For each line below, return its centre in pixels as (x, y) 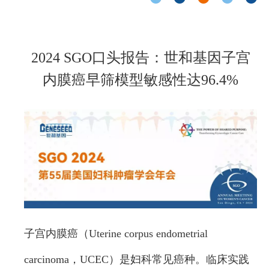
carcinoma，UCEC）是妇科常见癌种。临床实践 (137, 260)
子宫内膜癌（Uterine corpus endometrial (116, 234)
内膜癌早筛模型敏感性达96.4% (141, 80)
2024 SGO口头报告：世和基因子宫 (141, 58)
